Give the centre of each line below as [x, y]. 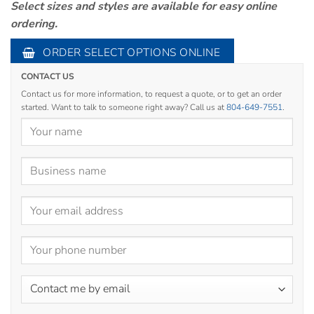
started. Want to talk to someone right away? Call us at [124, 107]
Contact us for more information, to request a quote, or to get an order [151, 94]
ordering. [34, 24]
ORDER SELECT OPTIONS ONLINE [132, 53]
